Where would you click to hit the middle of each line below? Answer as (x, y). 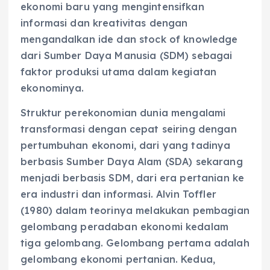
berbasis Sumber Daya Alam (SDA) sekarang (132, 161)
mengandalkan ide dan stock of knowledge (129, 39)
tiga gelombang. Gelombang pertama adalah (135, 243)
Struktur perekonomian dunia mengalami (123, 112)
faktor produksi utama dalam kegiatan (119, 71)
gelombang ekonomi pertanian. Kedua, (118, 259)
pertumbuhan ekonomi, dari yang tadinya (126, 145)
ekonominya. (52, 88)
